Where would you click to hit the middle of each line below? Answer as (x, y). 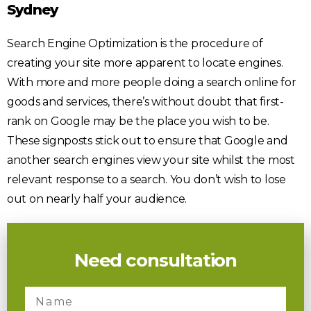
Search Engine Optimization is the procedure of (135, 43)
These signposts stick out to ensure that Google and (148, 140)
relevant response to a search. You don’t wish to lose (146, 179)
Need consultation (155, 260)
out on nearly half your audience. (97, 199)
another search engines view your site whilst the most (151, 160)
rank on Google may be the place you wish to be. (138, 121)
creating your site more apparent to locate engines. (145, 62)
